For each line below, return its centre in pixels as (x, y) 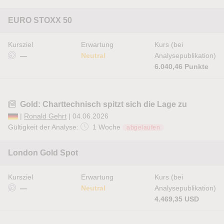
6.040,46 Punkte (181, 66)
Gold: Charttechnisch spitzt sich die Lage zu (103, 104)
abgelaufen (143, 127)
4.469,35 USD (177, 199)
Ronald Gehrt (45, 116)
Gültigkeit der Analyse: (44, 127)
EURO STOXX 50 (40, 20)
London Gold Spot (43, 153)
